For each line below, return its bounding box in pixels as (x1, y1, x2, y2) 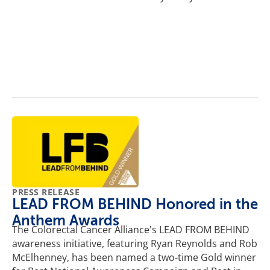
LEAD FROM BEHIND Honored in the (12, 195, 258, 213)
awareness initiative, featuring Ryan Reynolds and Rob (12, 236, 257, 250)
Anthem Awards (12, 212, 119, 229)
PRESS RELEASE (12, 186, 80, 198)
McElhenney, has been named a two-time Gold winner (12, 250, 256, 264)
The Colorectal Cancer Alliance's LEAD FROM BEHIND (12, 222, 250, 236)
